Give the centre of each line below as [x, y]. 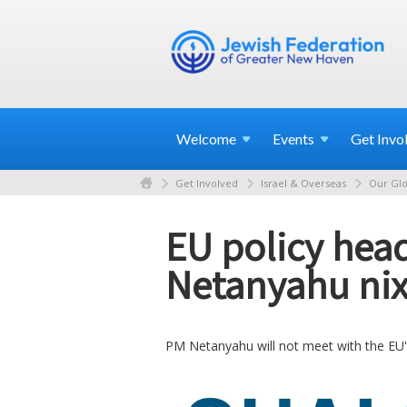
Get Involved [207, 183]
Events [293, 139]
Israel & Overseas [303, 183]
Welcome [206, 139]
